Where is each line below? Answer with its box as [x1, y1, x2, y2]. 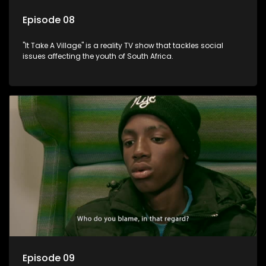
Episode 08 [23, 13, 75, 27]
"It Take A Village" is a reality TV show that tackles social [23, 40, 223, 51]
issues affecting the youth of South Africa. [23, 51, 173, 62]
